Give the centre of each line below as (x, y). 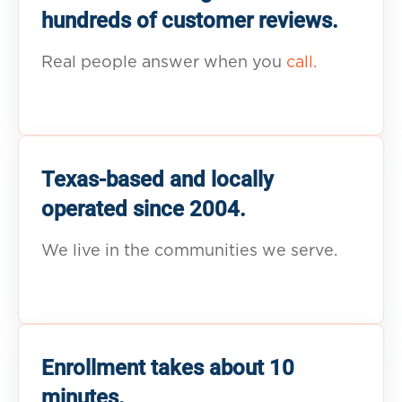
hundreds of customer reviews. (190, 20)
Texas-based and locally (157, 179)
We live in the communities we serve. (189, 251)
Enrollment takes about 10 (168, 367)
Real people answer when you (164, 62)
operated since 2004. (144, 209)
